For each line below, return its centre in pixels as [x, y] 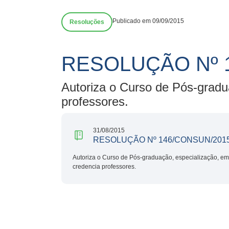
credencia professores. [104, 166]
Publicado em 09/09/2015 [148, 21]
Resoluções [87, 22]
